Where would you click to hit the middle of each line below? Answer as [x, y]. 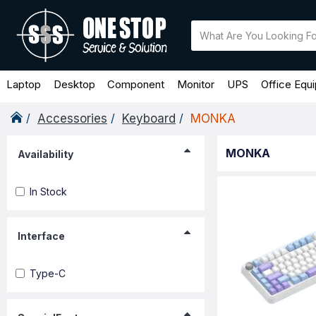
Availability [45, 154]
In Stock [48, 191]
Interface [41, 236]
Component [136, 84]
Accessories [72, 118]
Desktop [74, 84]
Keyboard [149, 118]
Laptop [23, 84]
